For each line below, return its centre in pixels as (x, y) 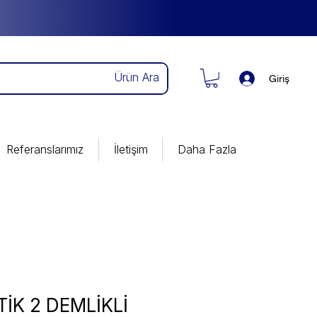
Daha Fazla (207, 149)
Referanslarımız (45, 149)
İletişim (131, 149)
